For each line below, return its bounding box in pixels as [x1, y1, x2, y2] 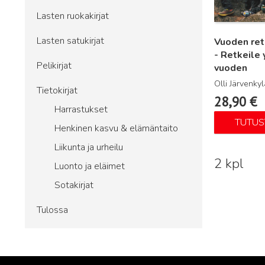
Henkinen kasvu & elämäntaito [54, 122, 178, 135]
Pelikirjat [37, 59, 72, 72]
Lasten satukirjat [37, 34, 104, 47]
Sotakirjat [54, 179, 93, 192]
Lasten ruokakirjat [37, 9, 109, 22]
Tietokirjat [37, 84, 77, 97]
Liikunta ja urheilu [54, 141, 123, 154]
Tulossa [37, 203, 68, 216]
